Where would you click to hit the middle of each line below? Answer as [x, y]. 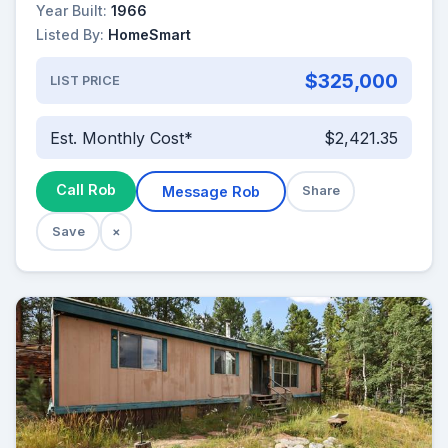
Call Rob [86, 190]
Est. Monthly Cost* [121, 137]
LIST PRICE [84, 81]
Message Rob [211, 192]
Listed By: [70, 35]
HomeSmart [149, 35]
